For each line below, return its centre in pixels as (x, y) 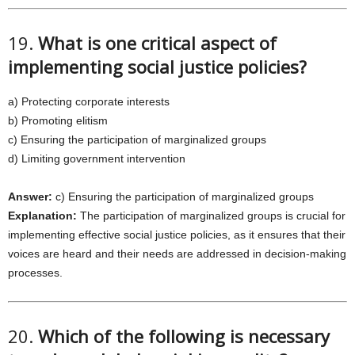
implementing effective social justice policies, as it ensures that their (177, 235)
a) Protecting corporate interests (89, 101)
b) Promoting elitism (58, 120)
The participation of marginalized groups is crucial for (211, 216)
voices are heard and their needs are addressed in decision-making (177, 254)
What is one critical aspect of (157, 43)
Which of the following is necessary (184, 336)
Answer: (30, 197)
